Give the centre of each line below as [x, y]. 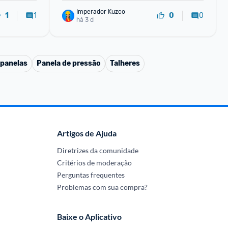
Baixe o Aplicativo [89, 217]
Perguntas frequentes [91, 175]
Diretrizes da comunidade [97, 150]
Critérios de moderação [94, 163]
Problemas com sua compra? [102, 187]
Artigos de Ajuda [87, 133]
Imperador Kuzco [101, 11]
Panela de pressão [69, 63]
